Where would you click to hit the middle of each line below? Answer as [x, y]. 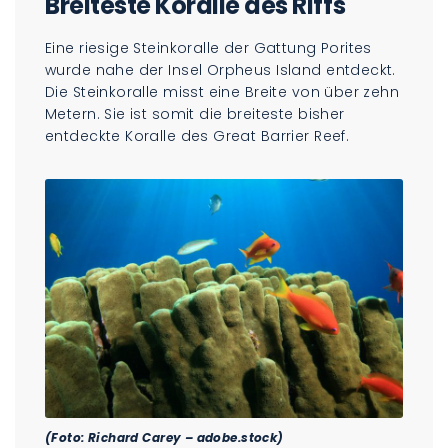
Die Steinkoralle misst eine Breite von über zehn [222, 92]
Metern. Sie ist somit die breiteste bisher [195, 114]
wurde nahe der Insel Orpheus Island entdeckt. [220, 70]
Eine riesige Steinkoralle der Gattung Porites [208, 48]
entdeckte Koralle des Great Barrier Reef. [197, 136]
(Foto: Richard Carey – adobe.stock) [164, 437]
